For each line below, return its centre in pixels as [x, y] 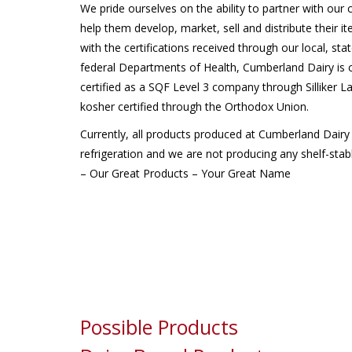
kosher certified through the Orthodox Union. [194, 106]
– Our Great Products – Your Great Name [185, 173]
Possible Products [159, 327]
